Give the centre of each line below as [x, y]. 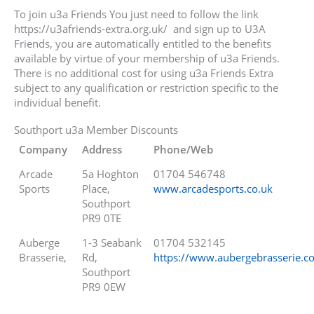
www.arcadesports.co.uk [213, 189]
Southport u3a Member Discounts [96, 130]
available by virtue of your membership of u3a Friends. [147, 59]
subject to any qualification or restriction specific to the [146, 88]
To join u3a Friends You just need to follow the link [136, 14]
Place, [96, 189]
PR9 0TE [102, 218]
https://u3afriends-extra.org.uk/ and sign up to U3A [140, 29]
